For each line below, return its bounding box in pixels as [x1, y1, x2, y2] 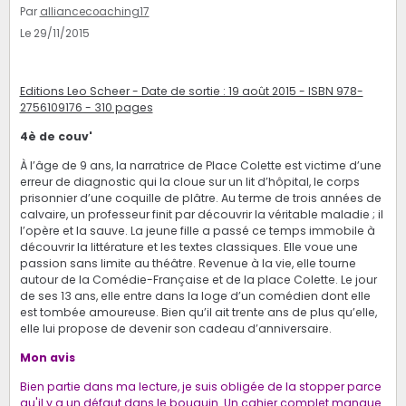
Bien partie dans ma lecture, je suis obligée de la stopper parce [19, 379, 382, 395]
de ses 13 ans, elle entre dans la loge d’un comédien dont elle [19, 288, 371, 304]
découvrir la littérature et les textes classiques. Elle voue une [19, 239, 358, 256]
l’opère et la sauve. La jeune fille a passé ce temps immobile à [19, 223, 375, 239]
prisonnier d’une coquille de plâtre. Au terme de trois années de [19, 190, 382, 207]
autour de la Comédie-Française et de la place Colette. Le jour [19, 272, 377, 288]
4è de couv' [19, 129, 92, 145]
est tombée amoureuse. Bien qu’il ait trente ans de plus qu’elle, [19, 304, 377, 321]
